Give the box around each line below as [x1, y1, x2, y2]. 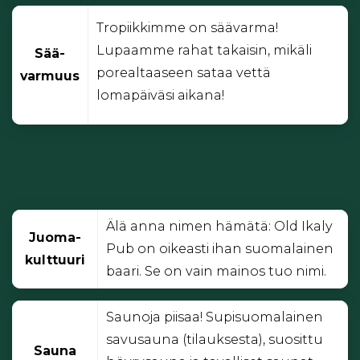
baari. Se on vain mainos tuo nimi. [106, 264, 326, 280]
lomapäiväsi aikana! [96, 87, 224, 103]
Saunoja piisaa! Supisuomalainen [106, 309, 323, 325]
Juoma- [28, 230, 81, 246]
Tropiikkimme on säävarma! [96, 19, 278, 35]
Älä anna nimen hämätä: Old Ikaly [106, 219, 333, 235]
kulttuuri [25, 252, 84, 268]
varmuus [20, 68, 80, 84]
